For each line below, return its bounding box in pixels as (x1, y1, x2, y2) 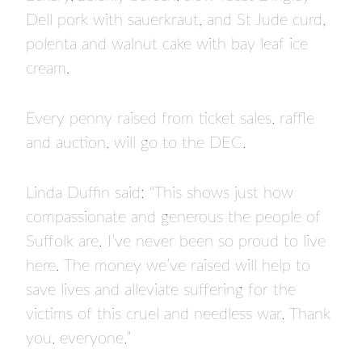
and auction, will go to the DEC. (26, 134, 246, 151)
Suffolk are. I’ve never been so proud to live (26, 233, 326, 250)
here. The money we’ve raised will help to (26, 257, 310, 274)
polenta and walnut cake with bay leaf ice (26, 36, 308, 53)
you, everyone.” (26, 330, 131, 347)
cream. (26, 60, 75, 77)
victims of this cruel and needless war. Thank (26, 305, 330, 322)
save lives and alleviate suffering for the (26, 281, 296, 298)
